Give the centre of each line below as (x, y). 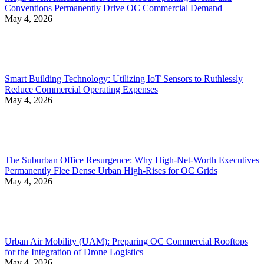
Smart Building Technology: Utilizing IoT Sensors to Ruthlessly (124, 78)
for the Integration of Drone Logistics (74, 252)
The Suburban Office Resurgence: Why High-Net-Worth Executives (132, 160)
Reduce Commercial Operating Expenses (81, 89)
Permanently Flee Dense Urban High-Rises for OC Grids (111, 170)
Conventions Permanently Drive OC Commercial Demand (113, 8)
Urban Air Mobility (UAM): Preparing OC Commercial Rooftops (126, 241)
